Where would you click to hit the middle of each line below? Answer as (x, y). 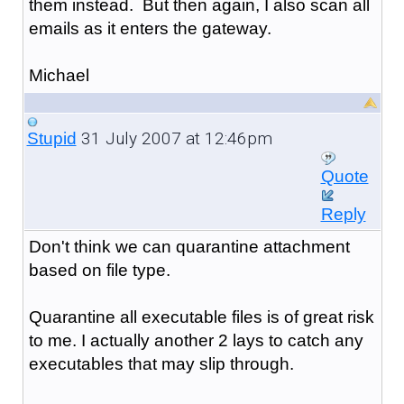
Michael (59, 75)
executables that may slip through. (161, 363)
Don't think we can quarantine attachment (189, 246)
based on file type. (99, 270)
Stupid (51, 138)
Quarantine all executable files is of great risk (201, 317)
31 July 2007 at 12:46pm (174, 138)
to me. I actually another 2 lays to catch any (196, 340)
